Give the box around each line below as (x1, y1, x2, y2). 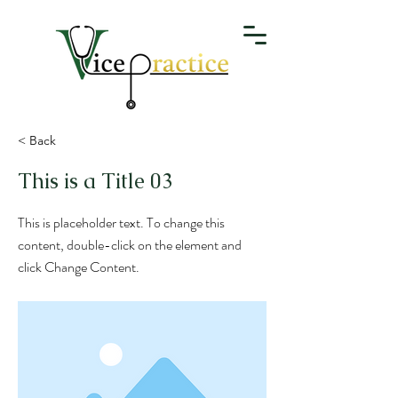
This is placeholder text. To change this (18, 212, 225, 233)
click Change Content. (18, 257, 139, 277)
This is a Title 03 (18, 167, 173, 195)
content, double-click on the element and (18, 235, 242, 255)
